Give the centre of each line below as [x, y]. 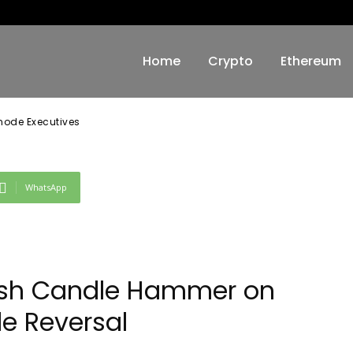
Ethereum [310, 61]
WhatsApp [46, 188]
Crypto [230, 61]
